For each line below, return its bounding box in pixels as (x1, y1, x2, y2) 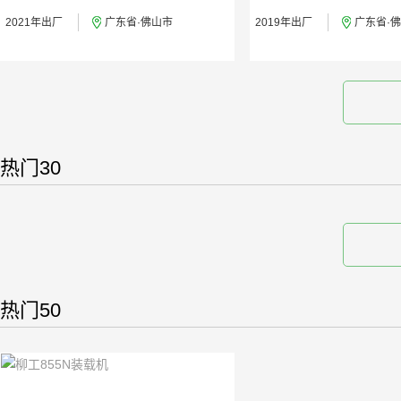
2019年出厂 (255, 16, 313, 29)
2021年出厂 (5, 16, 64, 29)
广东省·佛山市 (105, 16, 174, 29)
